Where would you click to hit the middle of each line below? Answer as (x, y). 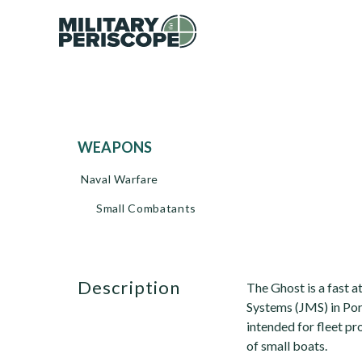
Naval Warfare (120, 179)
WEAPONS (123, 147)
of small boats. (287, 345)
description (137, 287)
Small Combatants (147, 208)
